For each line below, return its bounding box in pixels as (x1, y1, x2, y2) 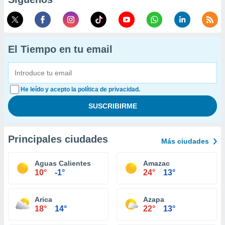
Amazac (143, 159, 170, 167)
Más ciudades (161, 137, 209, 145)
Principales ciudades (8, 134, 108, 145)
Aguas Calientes (35, 159, 91, 167)
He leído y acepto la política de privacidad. (21, 86, 140, 93)
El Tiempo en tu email (8, 44, 113, 55)
